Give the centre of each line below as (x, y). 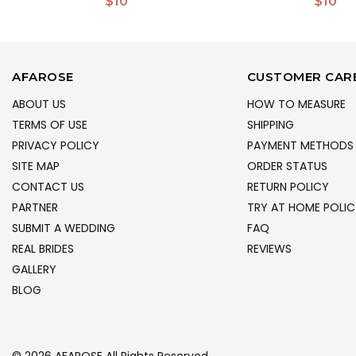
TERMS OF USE (50, 124)
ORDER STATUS (287, 166)
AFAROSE (43, 76)
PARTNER (35, 207)
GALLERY (34, 269)
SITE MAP (36, 166)
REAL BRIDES (43, 248)
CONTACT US (48, 186)
